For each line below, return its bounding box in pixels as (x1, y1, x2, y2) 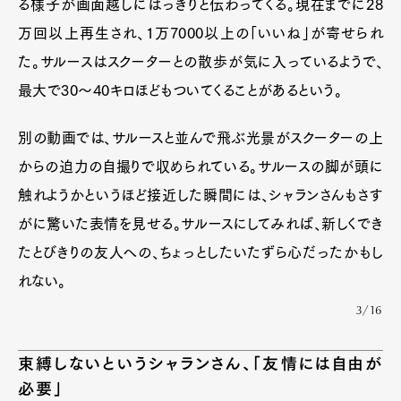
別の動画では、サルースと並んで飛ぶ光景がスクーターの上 (18, 131, 383, 145)
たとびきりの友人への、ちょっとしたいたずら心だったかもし (18, 245, 383, 260)
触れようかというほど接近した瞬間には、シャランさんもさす (18, 188, 383, 202)
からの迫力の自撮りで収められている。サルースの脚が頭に (18, 159, 383, 174)
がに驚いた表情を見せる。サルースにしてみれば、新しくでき (18, 217, 383, 231)
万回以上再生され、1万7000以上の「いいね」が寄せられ (18, 26, 383, 40)
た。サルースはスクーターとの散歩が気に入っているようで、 (18, 55, 383, 69)
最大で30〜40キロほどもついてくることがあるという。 (18, 83, 343, 98)
